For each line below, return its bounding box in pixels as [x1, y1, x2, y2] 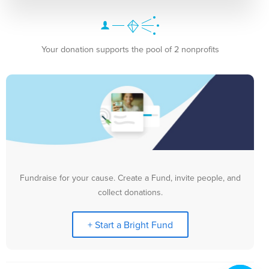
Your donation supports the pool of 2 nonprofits [41, 42, 219, 55]
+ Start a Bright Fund [87, 217, 173, 231]
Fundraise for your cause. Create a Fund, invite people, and [19, 171, 241, 184]
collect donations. [97, 186, 163, 198]
